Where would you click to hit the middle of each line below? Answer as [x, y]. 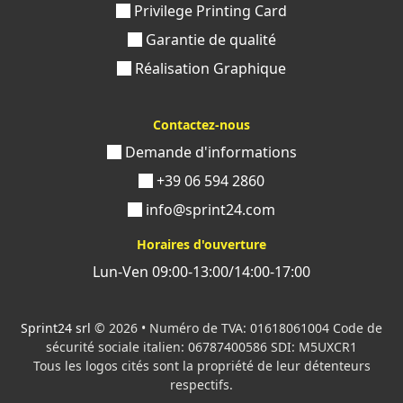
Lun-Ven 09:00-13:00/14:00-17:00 [201, 271]
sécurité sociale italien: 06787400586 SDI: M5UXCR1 [201, 346]
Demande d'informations [209, 152]
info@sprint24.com [209, 209]
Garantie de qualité [209, 39]
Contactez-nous [201, 124]
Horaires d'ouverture [201, 244]
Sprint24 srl [56, 327]
